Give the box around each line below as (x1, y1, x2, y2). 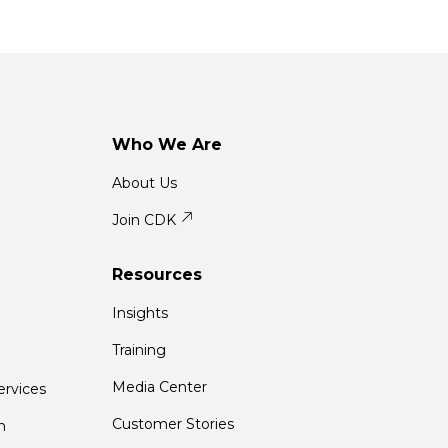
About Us (112, 174, 177, 192)
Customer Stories (112, 415, 234, 433)
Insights (112, 304, 168, 322)
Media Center (112, 378, 207, 396)
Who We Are (112, 135, 222, 154)
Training (112, 341, 166, 359)
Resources (112, 265, 202, 284)
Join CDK (112, 211, 176, 229)
